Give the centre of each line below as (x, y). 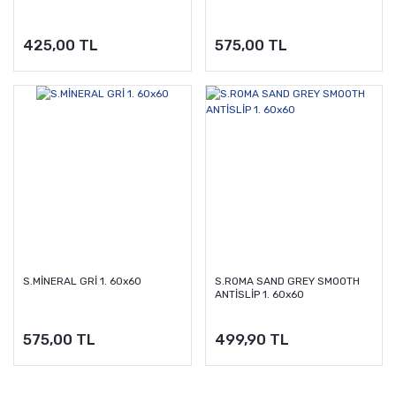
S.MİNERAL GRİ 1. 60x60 (82, 282)
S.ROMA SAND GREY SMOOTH (287, 282)
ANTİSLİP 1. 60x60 (259, 295)
